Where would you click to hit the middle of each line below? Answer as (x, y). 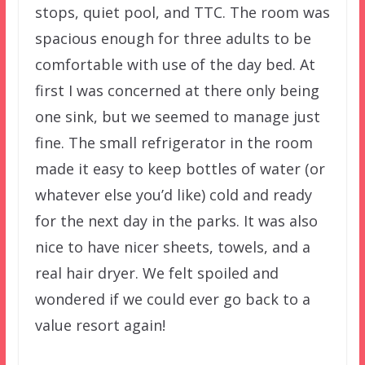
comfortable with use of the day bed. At (175, 64)
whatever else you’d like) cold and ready (173, 194)
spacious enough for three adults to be (173, 38)
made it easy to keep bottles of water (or (180, 168)
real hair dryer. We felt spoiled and (156, 273)
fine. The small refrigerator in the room (174, 142)
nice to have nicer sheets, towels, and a (172, 246)
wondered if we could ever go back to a (172, 299)
